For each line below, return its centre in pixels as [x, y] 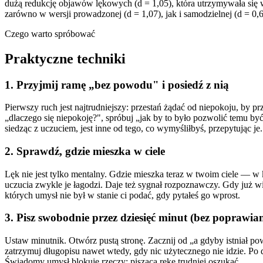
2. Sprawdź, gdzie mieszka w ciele [85, 151]
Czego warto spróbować [50, 33]
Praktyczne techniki [65, 58]
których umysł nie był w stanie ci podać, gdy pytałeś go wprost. [122, 195]
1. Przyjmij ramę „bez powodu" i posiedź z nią [117, 85]
